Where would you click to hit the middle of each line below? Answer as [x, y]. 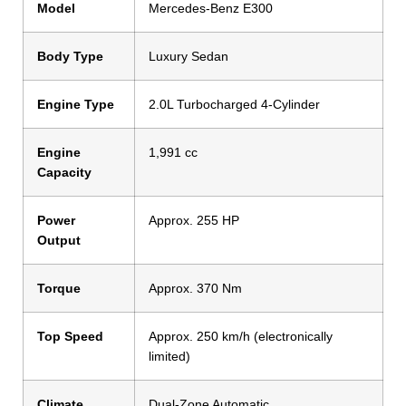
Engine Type [76, 105]
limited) [169, 357]
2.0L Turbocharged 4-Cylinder [234, 105]
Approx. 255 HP [194, 221]
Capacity [64, 173]
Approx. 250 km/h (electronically [241, 337]
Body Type [70, 57]
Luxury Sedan [188, 57]
